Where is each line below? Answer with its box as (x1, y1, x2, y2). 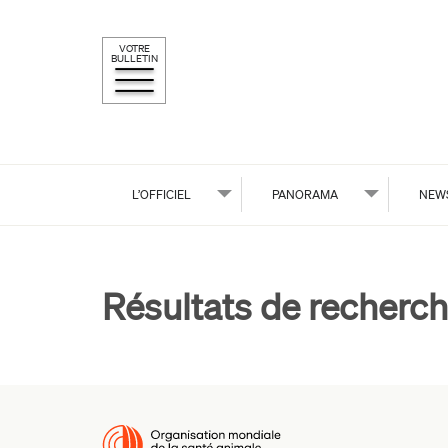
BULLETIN (110, 52, 158, 64)
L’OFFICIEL (132, 187, 191, 202)
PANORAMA (272, 187, 338, 202)
